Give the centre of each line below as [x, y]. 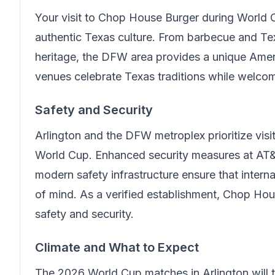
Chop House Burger [149, 17]
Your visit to [67, 17]
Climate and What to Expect [117, 247]
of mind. [57, 194]
